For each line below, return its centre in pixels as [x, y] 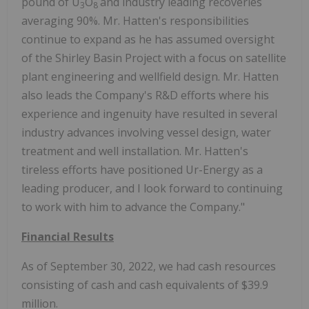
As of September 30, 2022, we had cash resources [149, 267]
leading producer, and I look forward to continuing [152, 189]
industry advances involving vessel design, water [146, 133]
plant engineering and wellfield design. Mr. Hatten [150, 77]
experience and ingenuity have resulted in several [149, 114]
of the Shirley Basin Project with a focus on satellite [154, 58]
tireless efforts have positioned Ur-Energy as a [142, 170]
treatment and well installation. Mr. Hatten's [135, 151]
